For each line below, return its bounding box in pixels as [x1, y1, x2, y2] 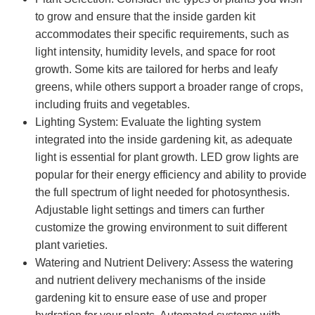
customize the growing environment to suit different [35, 221, 287, 233]
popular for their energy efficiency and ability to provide [35, 168, 307, 181]
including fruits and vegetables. [35, 98, 190, 110]
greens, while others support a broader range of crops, [35, 80, 303, 93]
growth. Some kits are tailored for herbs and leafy [35, 63, 278, 75]
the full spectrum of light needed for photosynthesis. [35, 186, 290, 198]
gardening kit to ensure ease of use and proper [35, 291, 266, 304]
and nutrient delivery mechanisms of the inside [35, 274, 266, 286]
